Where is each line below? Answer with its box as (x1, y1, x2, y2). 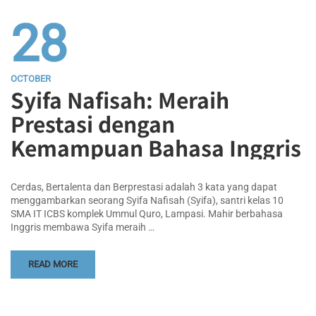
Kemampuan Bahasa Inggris (11, 131, 301, 163)
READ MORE (28, 258, 78, 269)
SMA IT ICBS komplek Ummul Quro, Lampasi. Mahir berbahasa (11, 207, 283, 219)
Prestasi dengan (11, 107, 175, 139)
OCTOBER (11, 73, 51, 84)
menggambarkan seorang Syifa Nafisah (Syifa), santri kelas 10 (11, 194, 284, 206)
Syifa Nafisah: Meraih (11, 83, 229, 115)
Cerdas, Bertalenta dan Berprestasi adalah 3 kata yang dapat (11, 181, 277, 193)
